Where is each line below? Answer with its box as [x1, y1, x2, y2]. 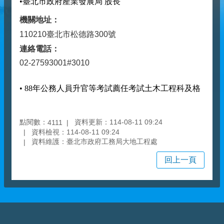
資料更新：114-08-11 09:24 [74, 118, 162, 126]
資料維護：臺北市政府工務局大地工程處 [31, 137, 157, 146]
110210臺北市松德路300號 [19, 30, 116, 39]
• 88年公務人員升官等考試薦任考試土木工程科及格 [19, 84, 200, 93]
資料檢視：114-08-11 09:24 [31, 127, 119, 136]
